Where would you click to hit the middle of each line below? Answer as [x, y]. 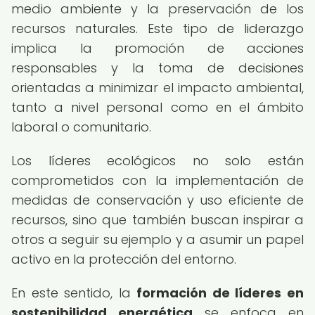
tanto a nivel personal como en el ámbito [157, 107]
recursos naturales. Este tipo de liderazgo [157, 28]
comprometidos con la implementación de [157, 180]
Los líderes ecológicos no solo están [157, 161]
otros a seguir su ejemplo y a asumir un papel [157, 239]
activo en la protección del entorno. [124, 259]
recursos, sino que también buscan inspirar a [157, 220]
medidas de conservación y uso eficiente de [157, 200]
